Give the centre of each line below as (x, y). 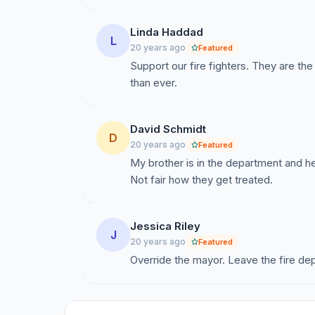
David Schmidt (168, 129)
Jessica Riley (165, 226)
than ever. (154, 83)
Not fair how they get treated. (201, 180)
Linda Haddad (167, 32)
